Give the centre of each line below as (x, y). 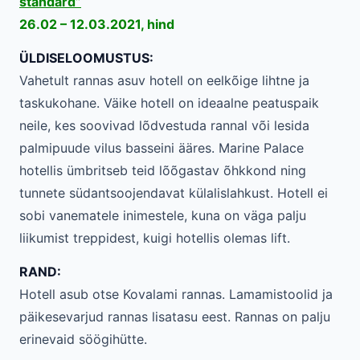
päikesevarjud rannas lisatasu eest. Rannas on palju (175, 317)
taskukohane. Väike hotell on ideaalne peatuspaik (169, 103)
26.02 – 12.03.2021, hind (97, 24)
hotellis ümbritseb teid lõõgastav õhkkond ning (163, 170)
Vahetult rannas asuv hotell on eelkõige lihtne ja (164, 80)
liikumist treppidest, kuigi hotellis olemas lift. (155, 238)
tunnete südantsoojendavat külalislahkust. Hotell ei (174, 193)
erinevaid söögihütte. (83, 339)
